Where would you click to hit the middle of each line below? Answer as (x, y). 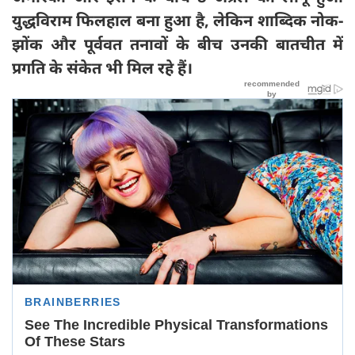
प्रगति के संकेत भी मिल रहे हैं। (102, 67)
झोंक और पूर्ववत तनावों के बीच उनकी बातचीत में (177, 44)
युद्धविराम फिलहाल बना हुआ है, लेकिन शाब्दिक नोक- (177, 20)
